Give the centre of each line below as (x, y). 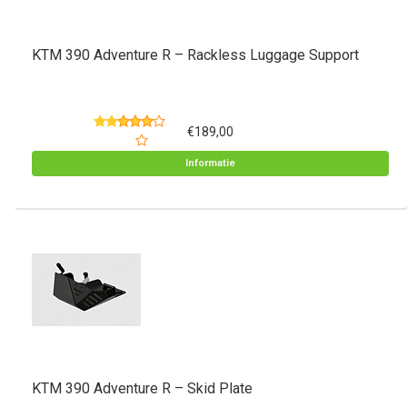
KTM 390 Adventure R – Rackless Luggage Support (195, 55)
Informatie (210, 163)
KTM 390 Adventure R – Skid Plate (142, 388)
